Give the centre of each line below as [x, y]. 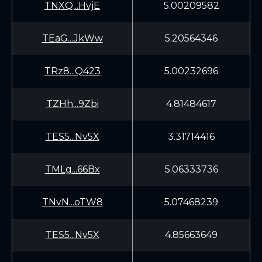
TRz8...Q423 [72, 71]
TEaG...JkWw [72, 38]
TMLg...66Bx [72, 169]
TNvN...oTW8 [72, 202]
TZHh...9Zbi [72, 104]
